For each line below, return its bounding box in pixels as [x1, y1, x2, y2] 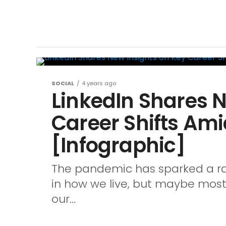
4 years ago [82, 79, 116, 87]
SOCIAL [51, 79, 74, 87]
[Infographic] [51, 131, 186, 159]
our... [51, 191, 76, 207]
